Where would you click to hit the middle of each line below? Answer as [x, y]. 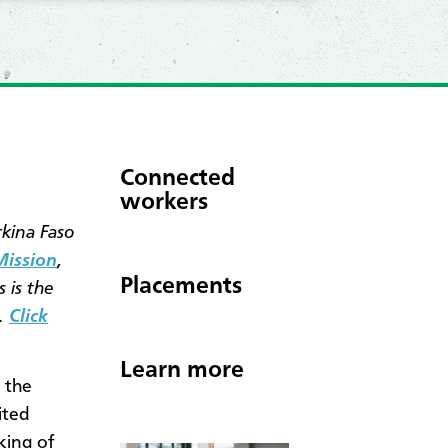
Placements [181, 286]
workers [164, 202]
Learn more [182, 370]
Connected [177, 178]
